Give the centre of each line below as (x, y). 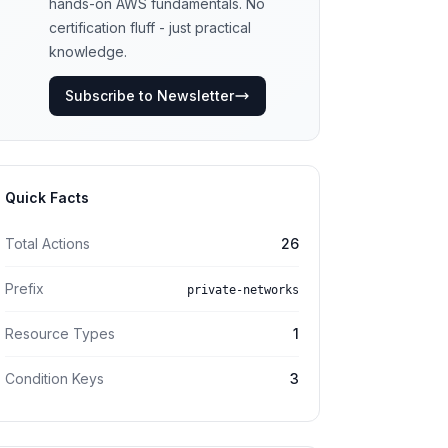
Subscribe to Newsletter (149, 95)
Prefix (24, 288)
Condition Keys (54, 378)
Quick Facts (47, 197)
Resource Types (60, 333)
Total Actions (47, 243)
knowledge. (88, 51)
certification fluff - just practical (150, 27)
